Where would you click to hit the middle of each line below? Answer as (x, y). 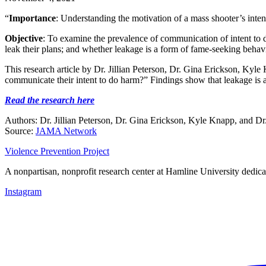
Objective (24, 38)
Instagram (23, 191)
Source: (20, 131)
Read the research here (50, 100)
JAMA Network (66, 131)
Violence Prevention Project (57, 151)
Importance (32, 18)
